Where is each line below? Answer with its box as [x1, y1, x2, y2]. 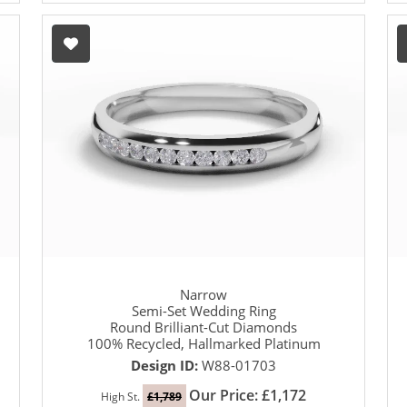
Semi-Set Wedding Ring [131, 302, 276, 321]
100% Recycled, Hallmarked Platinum [86, 334, 321, 353]
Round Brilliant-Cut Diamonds [110, 318, 297, 337]
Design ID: [131, 356, 202, 375]
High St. [101, 389, 143, 405]
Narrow [180, 285, 227, 304]
